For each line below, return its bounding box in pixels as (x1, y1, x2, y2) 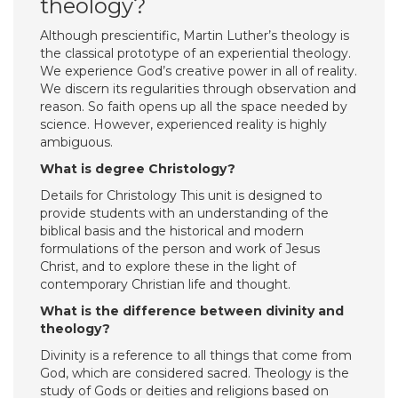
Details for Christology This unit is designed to (40, 187, 322, 203)
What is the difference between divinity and (40, 303, 344, 319)
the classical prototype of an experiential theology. (40, 45, 351, 61)
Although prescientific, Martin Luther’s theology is (40, 28, 349, 44)
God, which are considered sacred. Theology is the (40, 365, 349, 381)
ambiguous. (40, 134, 113, 150)
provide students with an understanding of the (40, 205, 329, 221)
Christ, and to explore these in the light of (40, 259, 296, 275)
